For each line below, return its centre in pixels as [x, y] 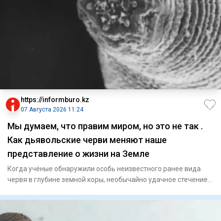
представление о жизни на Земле [78, 154]
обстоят [20, 191]
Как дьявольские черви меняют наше [87, 140]
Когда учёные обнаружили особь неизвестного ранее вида [104, 169]
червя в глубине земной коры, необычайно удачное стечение [108, 180]
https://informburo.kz [55, 100]
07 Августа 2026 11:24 [52, 110]
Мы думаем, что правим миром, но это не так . [105, 126]
